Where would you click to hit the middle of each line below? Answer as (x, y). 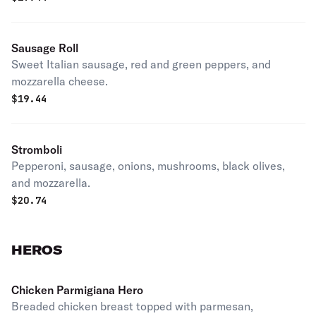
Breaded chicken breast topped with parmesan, (132, 306)
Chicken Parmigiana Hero (77, 290)
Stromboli (37, 150)
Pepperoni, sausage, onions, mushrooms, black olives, (148, 166)
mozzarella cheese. (60, 81)
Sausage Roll (45, 48)
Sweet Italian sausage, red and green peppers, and (141, 64)
